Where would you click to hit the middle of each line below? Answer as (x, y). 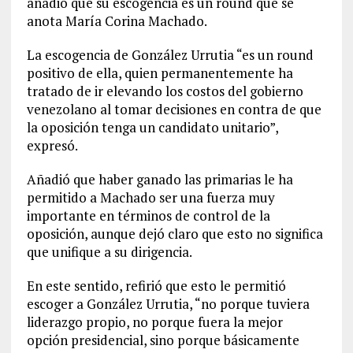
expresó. (52, 145)
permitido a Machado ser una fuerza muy (150, 197)
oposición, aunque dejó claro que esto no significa (175, 234)
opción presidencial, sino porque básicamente (163, 340)
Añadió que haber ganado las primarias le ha (160, 179)
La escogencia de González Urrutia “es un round (170, 55)
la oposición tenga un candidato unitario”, (152, 127)
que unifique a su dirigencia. (109, 252)
